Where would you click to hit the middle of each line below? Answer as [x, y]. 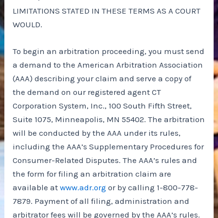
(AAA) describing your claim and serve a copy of [102, 79]
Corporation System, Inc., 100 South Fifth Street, [102, 106]
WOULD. [28, 24]
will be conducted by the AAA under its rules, [97, 133]
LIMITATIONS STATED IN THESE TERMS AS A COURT [107, 11]
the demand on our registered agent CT [87, 92]
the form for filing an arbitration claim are [92, 174]
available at [36, 188]
